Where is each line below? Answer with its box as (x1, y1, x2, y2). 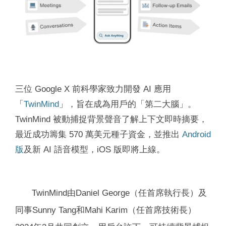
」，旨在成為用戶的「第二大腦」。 (59, 99, 196, 108)
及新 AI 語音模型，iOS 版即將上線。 (24, 144, 165, 154)
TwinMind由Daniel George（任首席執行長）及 (32, 188, 207, 197)
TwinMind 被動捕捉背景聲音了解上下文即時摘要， (15, 114, 207, 124)
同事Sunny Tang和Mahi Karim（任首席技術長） (15, 205, 196, 214)
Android (182, 129, 211, 139)
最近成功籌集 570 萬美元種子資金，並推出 (15, 129, 182, 139)
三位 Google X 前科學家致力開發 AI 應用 (15, 84, 171, 93)
